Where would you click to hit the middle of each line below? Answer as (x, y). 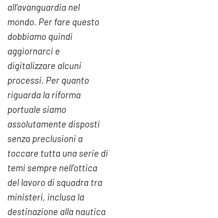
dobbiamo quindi (40, 36)
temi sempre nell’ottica (52, 168)
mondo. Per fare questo (53, 22)
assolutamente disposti (54, 124)
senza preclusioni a (45, 139)
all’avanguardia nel (44, 7)
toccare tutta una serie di (58, 153)
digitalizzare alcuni (44, 66)
